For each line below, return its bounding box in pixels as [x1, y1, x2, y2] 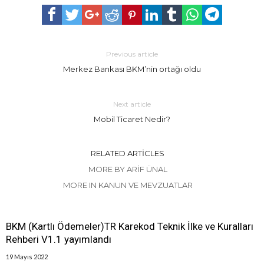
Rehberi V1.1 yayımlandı [6, 233, 111, 246]
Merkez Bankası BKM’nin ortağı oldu [62, 64, 201, 74]
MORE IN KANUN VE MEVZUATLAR [62, 180, 193, 190]
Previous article [105, 49, 158, 59]
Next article [113, 100, 151, 109]
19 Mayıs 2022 [6, 253, 48, 261]
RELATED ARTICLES [91, 148, 164, 159]
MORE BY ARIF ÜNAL [88, 164, 167, 174]
